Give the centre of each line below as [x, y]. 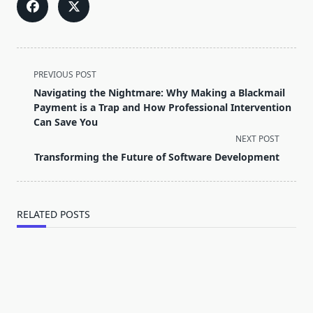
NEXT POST [257, 139]
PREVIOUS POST [65, 75]
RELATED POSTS [53, 214]
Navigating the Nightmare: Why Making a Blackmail [159, 93]
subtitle [36, 107]
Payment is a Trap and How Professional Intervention [162, 108]
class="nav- [46, 90]
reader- [36, 140]
